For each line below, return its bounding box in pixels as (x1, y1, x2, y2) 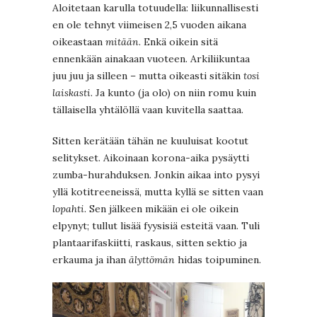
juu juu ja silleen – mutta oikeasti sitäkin (52, 69, 241, 83)
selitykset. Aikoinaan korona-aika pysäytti (52, 151, 249, 165)
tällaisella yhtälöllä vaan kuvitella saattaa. (52, 103, 243, 117)
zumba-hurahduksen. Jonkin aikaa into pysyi (52, 168, 260, 182)
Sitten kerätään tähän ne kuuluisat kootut (52, 134, 248, 148)
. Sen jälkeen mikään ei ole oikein (84, 202, 238, 216)
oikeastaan (52, 35, 105, 49)
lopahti (52, 202, 84, 216)
